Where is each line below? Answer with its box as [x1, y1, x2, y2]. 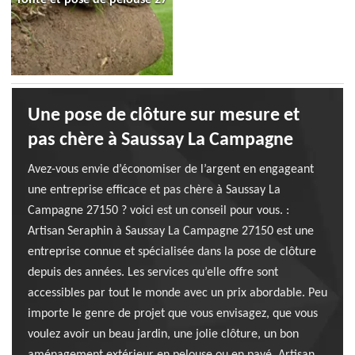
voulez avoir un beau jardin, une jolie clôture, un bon [28, 328, 299, 341]
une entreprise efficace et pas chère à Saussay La [28, 184, 281, 197]
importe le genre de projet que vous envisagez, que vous [28, 307, 318, 320]
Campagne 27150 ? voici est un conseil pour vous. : [28, 204, 289, 217]
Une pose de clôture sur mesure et [28, 106, 300, 125]
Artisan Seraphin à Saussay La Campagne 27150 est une [28, 225, 314, 238]
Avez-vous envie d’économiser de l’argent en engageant [28, 163, 314, 176]
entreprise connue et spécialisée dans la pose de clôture [28, 246, 316, 258]
